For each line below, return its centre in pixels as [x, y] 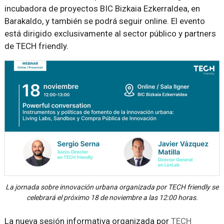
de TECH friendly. [36, 46]
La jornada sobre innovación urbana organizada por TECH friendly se [112, 187]
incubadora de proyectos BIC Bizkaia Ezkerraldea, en [102, 8]
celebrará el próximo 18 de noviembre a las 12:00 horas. [112, 198]
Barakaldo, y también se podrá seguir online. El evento [104, 21]
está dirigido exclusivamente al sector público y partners [110, 33]
